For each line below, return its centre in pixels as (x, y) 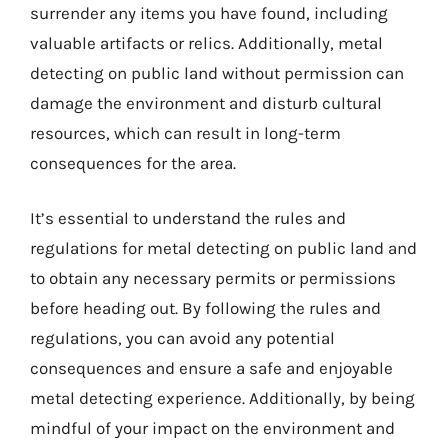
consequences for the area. (133, 162)
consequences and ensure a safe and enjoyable (211, 368)
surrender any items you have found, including (209, 12)
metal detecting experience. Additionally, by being (222, 398)
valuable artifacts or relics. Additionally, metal (206, 42)
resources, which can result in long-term (185, 132)
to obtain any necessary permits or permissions (213, 278)
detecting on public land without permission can (217, 72)
